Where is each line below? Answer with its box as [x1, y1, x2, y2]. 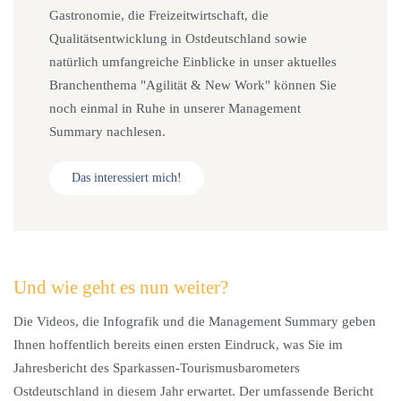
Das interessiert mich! [72, 171, 182, 184]
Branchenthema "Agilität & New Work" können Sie [49, 78, 337, 92]
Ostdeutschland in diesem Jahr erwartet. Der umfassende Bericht [13, 384, 373, 398]
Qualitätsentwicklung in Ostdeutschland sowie [49, 31, 307, 46]
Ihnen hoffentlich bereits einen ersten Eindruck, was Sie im [13, 337, 343, 352]
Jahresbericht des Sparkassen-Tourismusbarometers [13, 361, 300, 375]
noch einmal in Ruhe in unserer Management [49, 101, 301, 115]
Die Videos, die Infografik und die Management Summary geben [13, 314, 376, 328]
